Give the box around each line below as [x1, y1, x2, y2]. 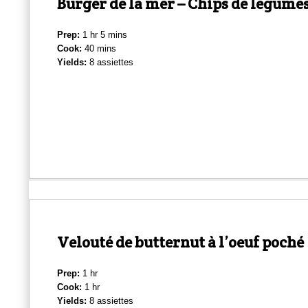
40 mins [82, 43, 116, 54]
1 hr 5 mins [80, 29, 127, 40]
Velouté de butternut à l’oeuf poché [57, 232, 304, 252]
